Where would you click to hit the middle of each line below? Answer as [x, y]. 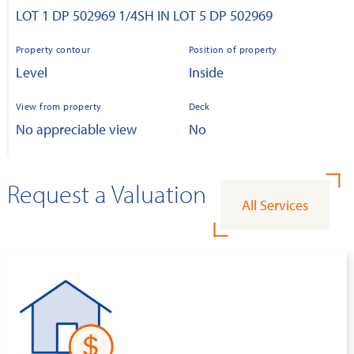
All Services [275, 205]
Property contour [53, 50]
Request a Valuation [107, 194]
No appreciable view [76, 130]
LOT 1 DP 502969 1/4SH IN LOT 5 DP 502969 [144, 16]
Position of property [233, 50]
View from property [59, 107]
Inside [206, 73]
